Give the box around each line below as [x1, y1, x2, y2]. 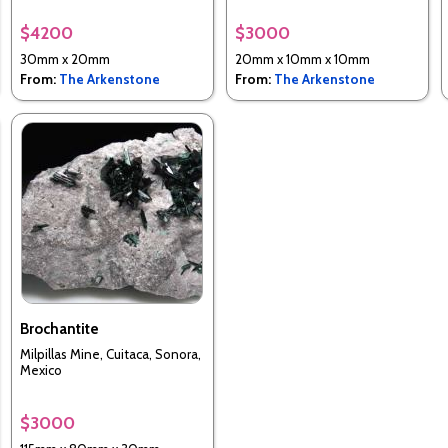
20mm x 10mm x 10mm [234, 51, 370, 68]
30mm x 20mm [19, 51, 110, 68]
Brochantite [19, 320, 99, 339]
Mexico [19, 361, 62, 378]
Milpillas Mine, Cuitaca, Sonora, [19, 345, 201, 362]
